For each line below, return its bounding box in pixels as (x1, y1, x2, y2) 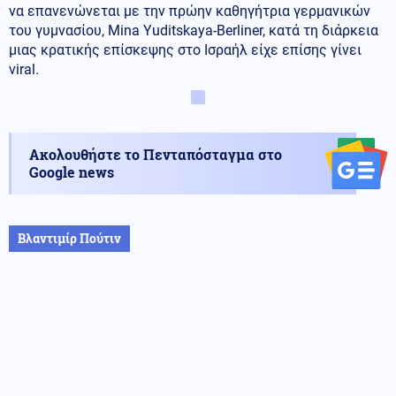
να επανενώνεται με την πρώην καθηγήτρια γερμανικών (9, 2, 370, 19)
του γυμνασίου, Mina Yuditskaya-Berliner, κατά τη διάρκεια (9, 21, 378, 39)
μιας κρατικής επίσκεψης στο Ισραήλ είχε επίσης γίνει (9, 41, 362, 58)
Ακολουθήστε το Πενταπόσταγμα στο (29, 144, 282, 164)
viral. (9, 60, 39, 78)
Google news (29, 162, 114, 181)
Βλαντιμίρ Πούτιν (18, 229, 121, 247)
